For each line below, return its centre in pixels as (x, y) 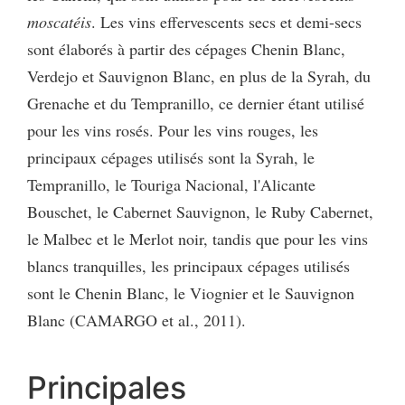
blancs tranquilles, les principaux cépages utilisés (188, 265)
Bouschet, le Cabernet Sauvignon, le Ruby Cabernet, (200, 211)
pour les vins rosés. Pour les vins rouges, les (173, 130)
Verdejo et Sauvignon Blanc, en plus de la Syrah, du (199, 75)
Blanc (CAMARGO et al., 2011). (137, 320)
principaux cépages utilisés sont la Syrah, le (171, 157)
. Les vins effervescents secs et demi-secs (226, 21)
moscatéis (59, 21)
